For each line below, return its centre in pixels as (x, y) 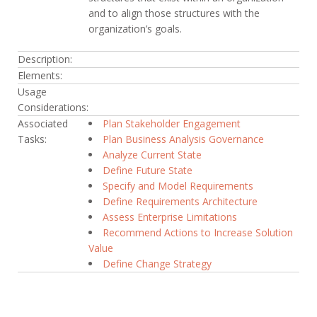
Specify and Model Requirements (178, 185)
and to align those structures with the (174, 13)
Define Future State (148, 170)
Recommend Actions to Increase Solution (198, 232)
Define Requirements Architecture (180, 201)
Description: (45, 59)
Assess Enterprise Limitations (170, 217)
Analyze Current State (152, 154)
